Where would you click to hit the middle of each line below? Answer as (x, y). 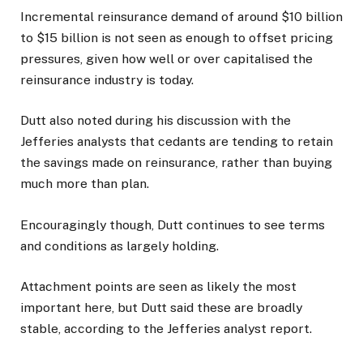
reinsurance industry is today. (107, 80)
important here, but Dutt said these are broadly (161, 307)
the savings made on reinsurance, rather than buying (176, 163)
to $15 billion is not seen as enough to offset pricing (177, 38)
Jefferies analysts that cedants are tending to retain (177, 142)
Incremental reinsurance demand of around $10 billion (181, 17)
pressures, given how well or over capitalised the (167, 59)
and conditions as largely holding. (120, 246)
